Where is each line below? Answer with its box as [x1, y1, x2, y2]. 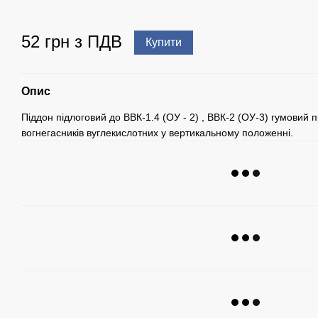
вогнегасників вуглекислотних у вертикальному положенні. [21, 127, 293, 139]
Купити [146, 36, 182, 49]
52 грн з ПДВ [21, 32, 122, 52]
